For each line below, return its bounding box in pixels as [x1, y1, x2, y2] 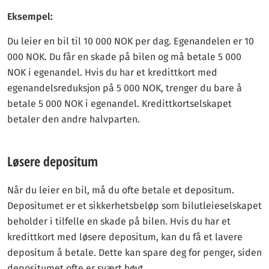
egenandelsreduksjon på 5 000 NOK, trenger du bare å [7, 82, 242, 94]
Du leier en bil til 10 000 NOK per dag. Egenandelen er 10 [7, 35, 254, 47]
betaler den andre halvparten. [7, 113, 140, 125]
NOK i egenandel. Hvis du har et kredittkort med [7, 67, 217, 78]
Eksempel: [7, 11, 53, 22]
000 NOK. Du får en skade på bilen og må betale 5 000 [7, 51, 241, 62]
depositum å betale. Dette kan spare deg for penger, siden [7, 247, 262, 258]
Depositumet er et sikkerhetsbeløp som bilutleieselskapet [7, 200, 262, 211]
